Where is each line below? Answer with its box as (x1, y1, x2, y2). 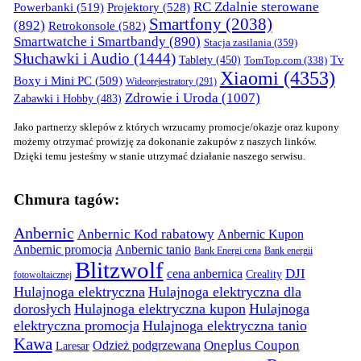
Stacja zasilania (203, 36, 272, 49)
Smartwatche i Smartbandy (13, 34, 166, 50)
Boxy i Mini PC (13, 74, 92, 88)
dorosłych (13, 300, 71, 317)
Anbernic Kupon (217, 226, 304, 241)
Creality (245, 267, 282, 280)
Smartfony (148, 15, 222, 34)
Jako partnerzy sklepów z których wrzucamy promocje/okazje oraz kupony (13, 121, 339, 134)
